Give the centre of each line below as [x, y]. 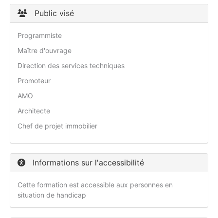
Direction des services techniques [71, 66]
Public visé [53, 13]
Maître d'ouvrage [45, 51]
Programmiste [40, 36]
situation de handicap [52, 195]
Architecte [34, 111]
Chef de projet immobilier [57, 126]
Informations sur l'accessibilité [87, 163]
